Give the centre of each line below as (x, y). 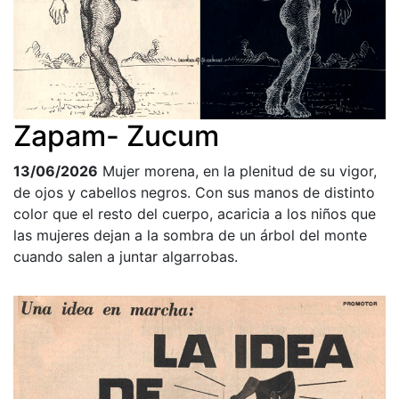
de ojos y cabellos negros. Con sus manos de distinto (194, 192)
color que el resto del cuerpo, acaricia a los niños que (195, 213)
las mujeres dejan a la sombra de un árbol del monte (190, 235)
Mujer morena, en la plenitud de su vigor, (240, 171)
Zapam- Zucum (116, 135)
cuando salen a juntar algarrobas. (126, 256)
